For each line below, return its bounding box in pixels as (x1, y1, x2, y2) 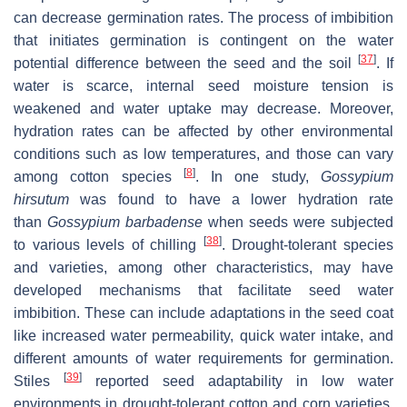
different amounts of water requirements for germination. (14, 350, 393, 366)
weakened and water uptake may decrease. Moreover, (14, 100, 393, 116)
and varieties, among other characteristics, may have (14, 259, 393, 275)
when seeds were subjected (203, 213, 393, 230)
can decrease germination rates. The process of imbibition (14, 9, 393, 25)
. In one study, (194, 168, 322, 184)
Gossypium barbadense (47, 213, 203, 230)
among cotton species (14, 168, 184, 184)
